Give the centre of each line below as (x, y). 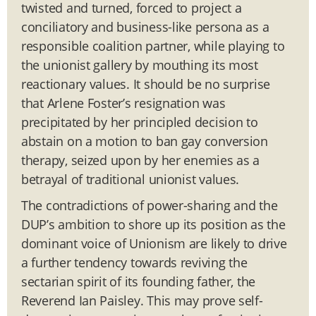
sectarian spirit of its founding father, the (139, 281)
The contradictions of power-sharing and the (150, 205)
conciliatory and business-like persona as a (145, 26)
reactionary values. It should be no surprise (146, 84)
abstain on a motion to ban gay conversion (145, 141)
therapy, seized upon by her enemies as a (141, 160)
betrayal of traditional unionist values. (130, 179)
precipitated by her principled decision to (140, 122)
